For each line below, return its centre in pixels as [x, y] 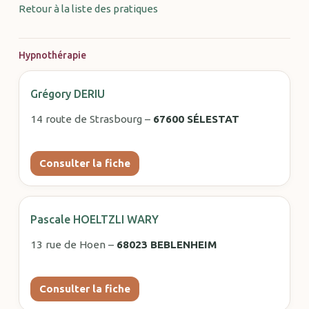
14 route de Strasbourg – [91, 119]
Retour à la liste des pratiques [88, 8]
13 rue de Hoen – [73, 245]
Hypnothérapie [52, 55]
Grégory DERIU [67, 93]
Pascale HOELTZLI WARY [94, 219]
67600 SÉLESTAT [196, 119]
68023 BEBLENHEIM [166, 245]
